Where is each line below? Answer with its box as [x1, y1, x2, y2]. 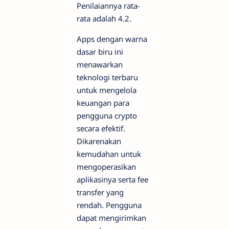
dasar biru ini [77, 47, 123, 57]
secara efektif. [77, 123, 125, 134]
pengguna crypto [77, 110, 137, 121]
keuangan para [77, 98, 129, 108]
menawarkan [77, 59, 123, 70]
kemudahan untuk [77, 149, 141, 159]
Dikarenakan [77, 136, 121, 147]
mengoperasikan [77, 162, 136, 172]
